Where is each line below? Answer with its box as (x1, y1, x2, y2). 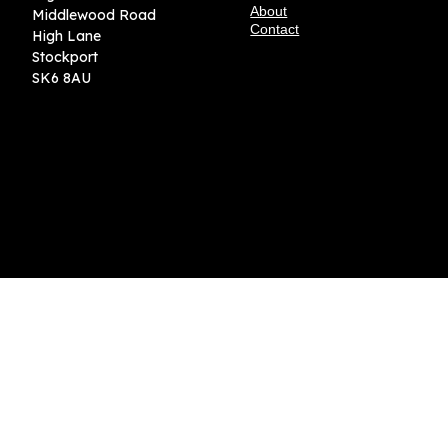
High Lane (32, 26, 101, 45)
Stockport (32, 47, 98, 66)
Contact (250, 20, 300, 37)
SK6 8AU (32, 68, 91, 87)
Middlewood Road (32, 5, 156, 24)
